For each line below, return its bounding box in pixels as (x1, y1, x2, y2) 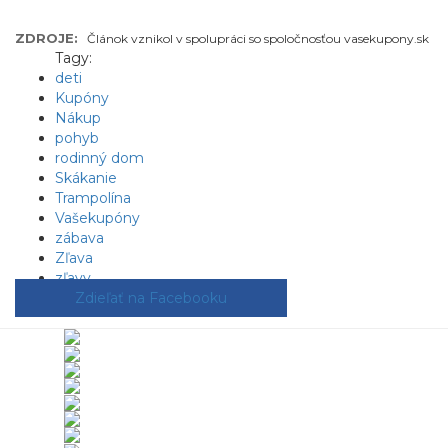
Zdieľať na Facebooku (75, 289, 227, 307)
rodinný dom (55, 149, 144, 167)
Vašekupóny (55, 209, 140, 227)
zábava (55, 229, 104, 247)
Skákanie (55, 169, 117, 187)
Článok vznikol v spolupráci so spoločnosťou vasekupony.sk (87, 31, 429, 46)
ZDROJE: (15, 30, 78, 46)
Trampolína (55, 189, 131, 207)
